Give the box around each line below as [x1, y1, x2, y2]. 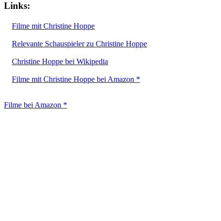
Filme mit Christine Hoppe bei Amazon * [12, 74, 140, 83]
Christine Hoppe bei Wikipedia [12, 57, 108, 66]
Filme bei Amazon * [4, 100, 67, 109]
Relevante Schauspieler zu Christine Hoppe [12, 39, 147, 48]
